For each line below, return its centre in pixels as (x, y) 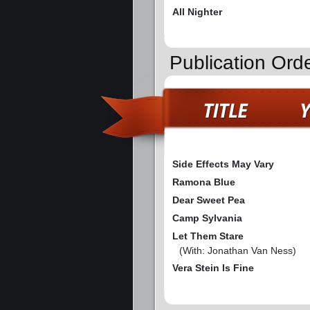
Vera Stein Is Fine (213, 268)
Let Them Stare (208, 236)
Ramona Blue (204, 182)
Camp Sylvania (207, 218)
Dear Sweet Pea (209, 200)
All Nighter (197, 11)
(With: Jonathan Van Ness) (238, 251)
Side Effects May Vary (223, 164)
